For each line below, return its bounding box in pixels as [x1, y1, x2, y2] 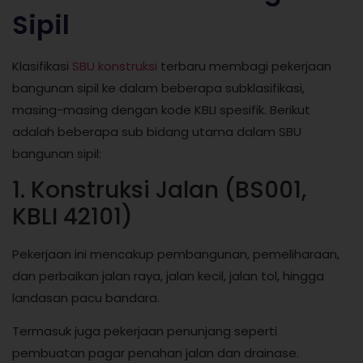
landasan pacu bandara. [12, 288, 160, 306]
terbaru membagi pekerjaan [157, 58, 331, 75]
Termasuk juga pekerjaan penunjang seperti [12, 322, 277, 340]
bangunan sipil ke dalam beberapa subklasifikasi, [12, 79, 305, 97]
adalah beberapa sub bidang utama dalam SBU [12, 123, 301, 141]
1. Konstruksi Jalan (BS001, [12, 173, 306, 206]
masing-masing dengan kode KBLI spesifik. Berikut [12, 101, 310, 119]
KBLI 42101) [12, 200, 133, 233]
